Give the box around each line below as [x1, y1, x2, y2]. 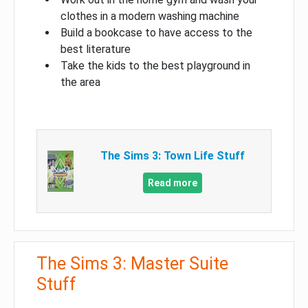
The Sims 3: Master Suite [36, 254, 228, 274]
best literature [60, 43, 131, 56]
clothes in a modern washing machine [60, 10, 239, 23]
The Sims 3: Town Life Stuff [100, 149, 245, 163]
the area [60, 76, 100, 89]
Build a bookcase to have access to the [60, 26, 252, 40]
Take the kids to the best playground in [60, 59, 250, 73]
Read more [147, 177, 197, 189]
